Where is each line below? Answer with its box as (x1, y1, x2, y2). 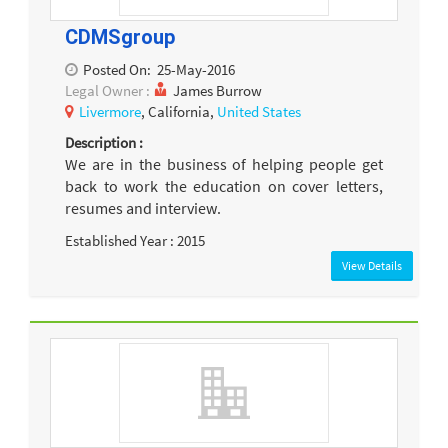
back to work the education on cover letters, (65, 176, 383, 197)
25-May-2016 (157, 59, 235, 79)
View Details (342, 257, 402, 273)
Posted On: (83, 59, 151, 79)
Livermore (79, 101, 141, 121)
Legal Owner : (65, 80, 153, 100)
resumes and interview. (65, 198, 221, 219)
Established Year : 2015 (65, 230, 205, 250)
